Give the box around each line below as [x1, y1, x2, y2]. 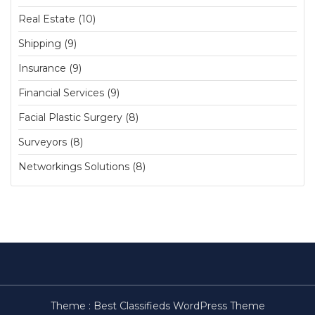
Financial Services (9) [18, 86, 120, 99]
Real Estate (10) [18, 13, 96, 25]
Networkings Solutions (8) [18, 160, 146, 173]
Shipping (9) [18, 37, 77, 50]
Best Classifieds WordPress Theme [93, 300, 265, 312]
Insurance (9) [18, 62, 82, 75]
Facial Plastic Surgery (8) [18, 111, 139, 124]
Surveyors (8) [18, 136, 83, 148]
